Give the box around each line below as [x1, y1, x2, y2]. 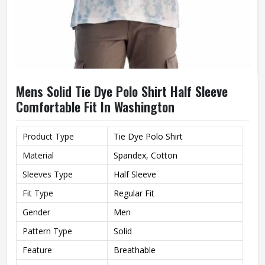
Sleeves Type [22, 169, 73, 180]
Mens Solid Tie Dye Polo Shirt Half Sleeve [16, 82, 228, 101]
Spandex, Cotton [114, 150, 177, 161]
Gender [22, 206, 50, 218]
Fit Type [22, 188, 53, 199]
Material [22, 150, 54, 161]
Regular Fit [114, 188, 154, 199]
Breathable [114, 244, 156, 256]
